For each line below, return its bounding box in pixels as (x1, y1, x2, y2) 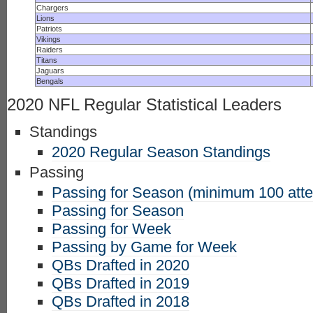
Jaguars (36, 66, 64, 75)
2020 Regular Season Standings (52, 143, 270, 161)
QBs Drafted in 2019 (52, 275, 189, 292)
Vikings (36, 35, 61, 43)
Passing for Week (52, 220, 171, 238)
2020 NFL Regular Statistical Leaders (7, 95, 282, 114)
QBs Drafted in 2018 (52, 293, 189, 310)
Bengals (36, 77, 64, 85)
